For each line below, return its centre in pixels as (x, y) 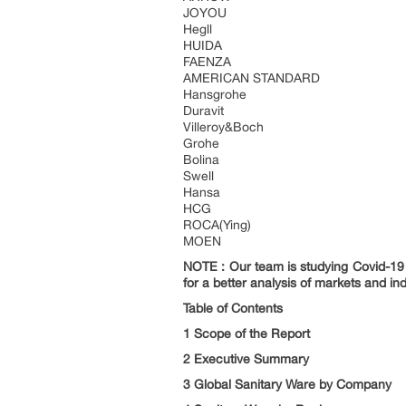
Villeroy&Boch (223, 127)
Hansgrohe (215, 94)
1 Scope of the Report (246, 333)
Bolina (201, 159)
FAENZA (207, 62)
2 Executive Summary (246, 359)
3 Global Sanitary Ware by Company (287, 384)
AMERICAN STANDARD (251, 78)
